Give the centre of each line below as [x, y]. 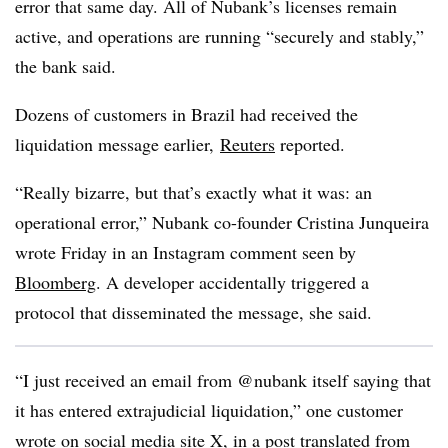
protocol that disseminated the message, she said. [193, 312]
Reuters [247, 144]
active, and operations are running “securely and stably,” [219, 36]
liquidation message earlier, [117, 144]
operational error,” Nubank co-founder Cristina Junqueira [222, 222]
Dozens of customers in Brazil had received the [186, 114]
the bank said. [65, 66]
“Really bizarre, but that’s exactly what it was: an [193, 192]
